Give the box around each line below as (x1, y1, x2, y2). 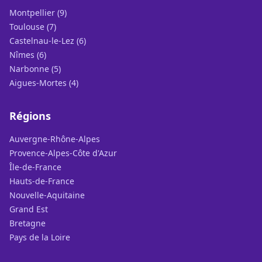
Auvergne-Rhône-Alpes (9, 133, 100, 144)
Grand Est (9, 204, 48, 215)
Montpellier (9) (9, 7, 67, 18)
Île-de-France (9, 161, 61, 173)
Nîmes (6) (9, 49, 46, 60)
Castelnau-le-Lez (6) (9, 35, 86, 46)
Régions (9, 109, 51, 123)
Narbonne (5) (9, 63, 61, 74)
